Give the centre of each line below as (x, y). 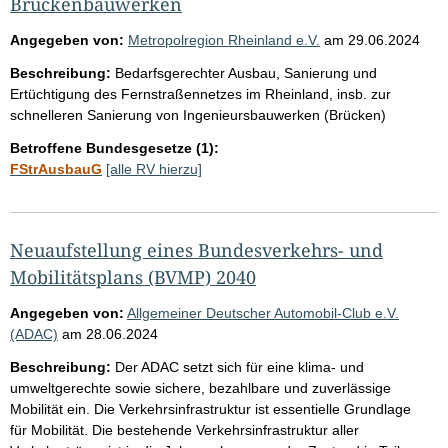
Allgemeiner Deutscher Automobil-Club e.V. (263, 312)
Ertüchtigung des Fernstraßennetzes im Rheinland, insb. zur (200, 93)
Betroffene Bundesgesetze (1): (114, 147)
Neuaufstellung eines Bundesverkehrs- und (196, 249)
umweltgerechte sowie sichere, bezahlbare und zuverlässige (200, 387)
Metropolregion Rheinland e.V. (224, 39)
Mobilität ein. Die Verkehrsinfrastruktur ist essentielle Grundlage (210, 408)
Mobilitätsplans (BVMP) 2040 (133, 276)
